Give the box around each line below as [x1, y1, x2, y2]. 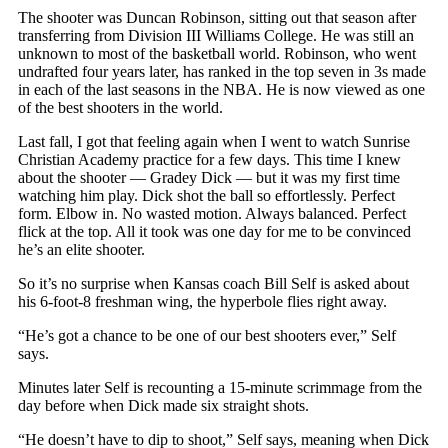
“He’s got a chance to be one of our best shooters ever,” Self [18, 326, 396, 344]
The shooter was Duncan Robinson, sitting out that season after [18, 8, 416, 26]
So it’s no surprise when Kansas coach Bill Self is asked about [18, 274, 409, 292]
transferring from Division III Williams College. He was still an [18, 26, 414, 44]
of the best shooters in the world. [18, 98, 223, 116]
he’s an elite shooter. [18, 240, 145, 258]
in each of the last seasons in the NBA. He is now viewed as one [18, 80, 425, 98]
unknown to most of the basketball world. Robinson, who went [18, 44, 416, 62]
